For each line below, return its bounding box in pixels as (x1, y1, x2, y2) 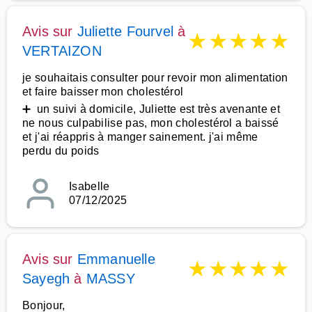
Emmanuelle (77, 251, 155, 267)
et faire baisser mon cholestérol (22, 86, 184, 97)
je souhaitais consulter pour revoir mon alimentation (22, 72, 288, 84)
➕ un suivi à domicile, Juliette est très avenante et (22, 103, 280, 115)
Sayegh (22, 271, 70, 286)
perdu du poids (22, 145, 100, 157)
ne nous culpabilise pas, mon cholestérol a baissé (22, 117, 279, 129)
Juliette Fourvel (77, 24, 174, 39)
